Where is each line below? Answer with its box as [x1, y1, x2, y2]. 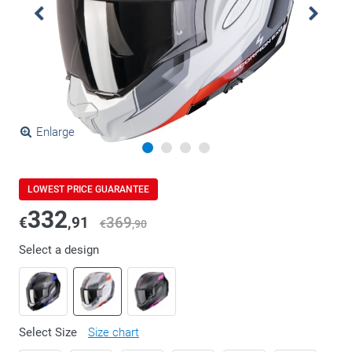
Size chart [88, 325, 139, 339]
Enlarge [35, 125, 75, 139]
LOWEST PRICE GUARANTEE [27, 184, 149, 195]
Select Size [19, 325, 80, 339]
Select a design [19, 243, 99, 257]
